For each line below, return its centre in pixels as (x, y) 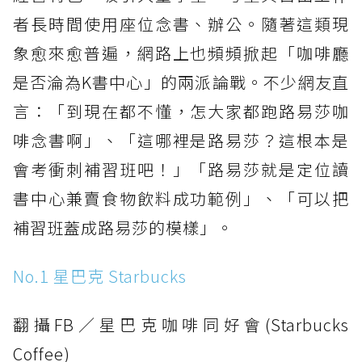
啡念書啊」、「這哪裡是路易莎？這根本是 (181, 141)
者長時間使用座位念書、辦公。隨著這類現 (181, 24)
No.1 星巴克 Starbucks (100, 276)
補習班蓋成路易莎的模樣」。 (123, 228)
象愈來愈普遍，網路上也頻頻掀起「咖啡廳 (181, 53)
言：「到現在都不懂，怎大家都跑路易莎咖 (181, 112)
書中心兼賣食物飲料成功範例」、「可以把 (181, 199)
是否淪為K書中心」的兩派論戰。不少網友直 (181, 82)
